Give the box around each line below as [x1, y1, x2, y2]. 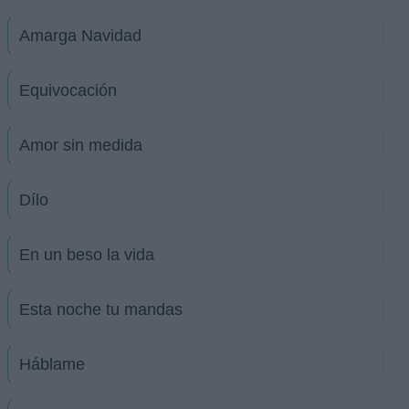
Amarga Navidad [19, 26, 142, 45]
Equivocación [19, 81, 117, 100]
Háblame [19, 355, 85, 373]
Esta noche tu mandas [19, 300, 183, 319]
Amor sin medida [19, 136, 142, 154]
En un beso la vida [19, 246, 154, 264]
